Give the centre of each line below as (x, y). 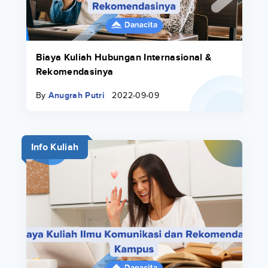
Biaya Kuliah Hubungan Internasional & (124, 58)
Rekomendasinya (74, 72)
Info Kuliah (55, 147)
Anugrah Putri (77, 96)
